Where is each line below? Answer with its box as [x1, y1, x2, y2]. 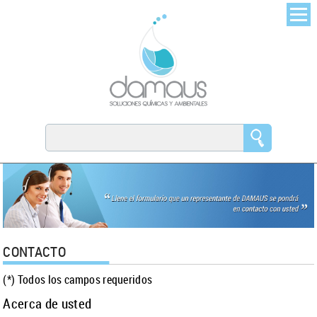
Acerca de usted [3, 294, 92, 313]
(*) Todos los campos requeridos [3, 272, 153, 288]
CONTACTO [3, 242, 67, 262]
